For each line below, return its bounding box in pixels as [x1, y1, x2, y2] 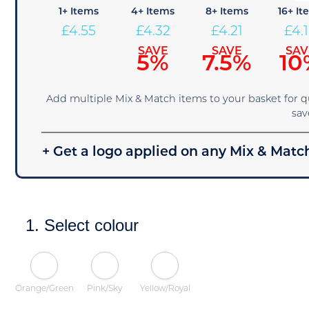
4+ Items [131, 7, 175, 17]
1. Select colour [26, 216, 139, 235]
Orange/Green [15, 284, 74, 293]
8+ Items [205, 7, 248, 17]
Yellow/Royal [139, 284, 190, 293]
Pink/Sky [87, 284, 123, 293]
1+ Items [59, 7, 99, 17]
